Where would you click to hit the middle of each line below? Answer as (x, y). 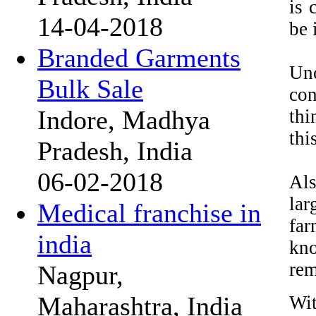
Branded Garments (139, 58)
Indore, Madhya (124, 120)
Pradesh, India (115, 151)
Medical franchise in (149, 213)
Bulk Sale (90, 89)
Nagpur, (80, 275)
